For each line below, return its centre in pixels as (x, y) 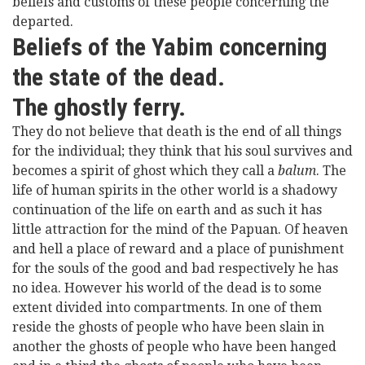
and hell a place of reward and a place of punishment (178, 249)
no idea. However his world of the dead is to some (167, 288)
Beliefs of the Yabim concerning (170, 47)
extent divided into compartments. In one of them (167, 308)
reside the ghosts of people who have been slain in (168, 327)
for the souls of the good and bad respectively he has (175, 268)
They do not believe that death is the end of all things (177, 132)
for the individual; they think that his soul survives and (182, 151)
